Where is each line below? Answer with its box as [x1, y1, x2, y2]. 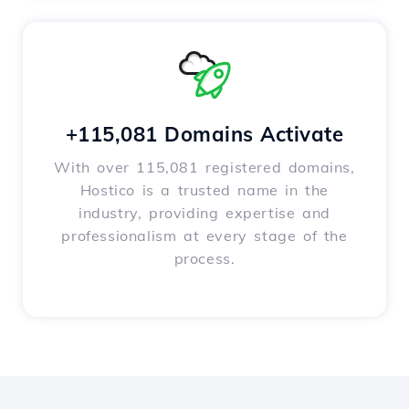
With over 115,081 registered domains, [54, 158, 355, 177]
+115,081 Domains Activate [65, 121, 344, 148]
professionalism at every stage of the [61, 226, 348, 246]
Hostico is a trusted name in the [79, 181, 330, 200]
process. [173, 249, 236, 268]
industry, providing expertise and [79, 204, 330, 223]
